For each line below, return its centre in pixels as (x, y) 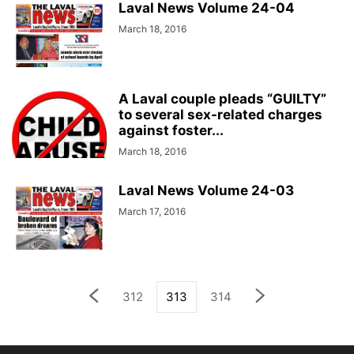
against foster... (171, 130)
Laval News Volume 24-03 (206, 190)
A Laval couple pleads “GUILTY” (222, 99)
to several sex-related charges (220, 115)
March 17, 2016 (152, 211)
